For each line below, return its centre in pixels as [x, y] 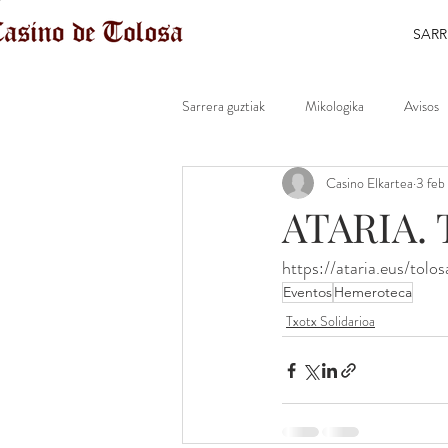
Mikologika [334, 105]
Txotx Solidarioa [330, 321]
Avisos [421, 105]
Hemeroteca [373, 292]
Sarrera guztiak [223, 105]
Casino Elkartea [369, 182]
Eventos [307, 292]
